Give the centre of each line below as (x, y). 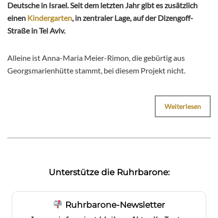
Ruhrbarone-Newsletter (114, 204)
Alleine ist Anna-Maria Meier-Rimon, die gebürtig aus (96, 57)
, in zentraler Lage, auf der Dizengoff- (133, 18)
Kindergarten (50, 18)
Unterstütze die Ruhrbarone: (109, 172)
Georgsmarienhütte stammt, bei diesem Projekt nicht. (96, 70)
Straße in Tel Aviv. (36, 30)
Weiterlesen (183, 106)
